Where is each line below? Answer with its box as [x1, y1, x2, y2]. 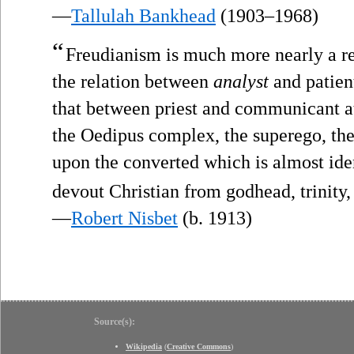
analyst [213, 70, 269, 92]
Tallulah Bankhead [71, 5, 216, 26]
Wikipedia [126, 341, 162, 351]
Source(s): [94, 315, 135, 327]
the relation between [52, 70, 213, 92]
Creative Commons [167, 341, 231, 351]
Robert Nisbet [71, 207, 178, 228]
